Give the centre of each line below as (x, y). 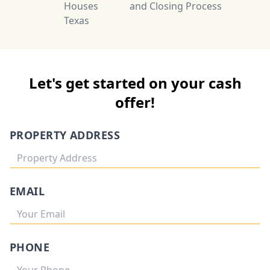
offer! (135, 102)
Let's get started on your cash (135, 83)
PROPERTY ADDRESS (65, 135)
